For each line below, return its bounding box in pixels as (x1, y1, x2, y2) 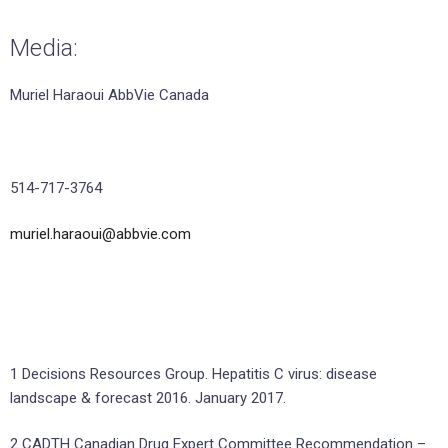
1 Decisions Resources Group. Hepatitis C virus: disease (10, 364, 377, 383)
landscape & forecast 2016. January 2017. (10, 388, 286, 407)
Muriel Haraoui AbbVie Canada (10, 85, 209, 104)
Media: (10, 33, 78, 62)
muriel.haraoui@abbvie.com (10, 225, 191, 244)
